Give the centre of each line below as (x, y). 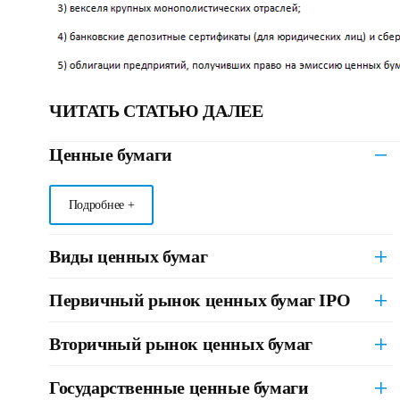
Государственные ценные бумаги (179, 387)
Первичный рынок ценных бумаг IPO (200, 300)
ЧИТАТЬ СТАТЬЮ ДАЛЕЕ (156, 111)
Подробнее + (101, 204)
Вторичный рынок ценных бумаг (181, 344)
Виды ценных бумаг (129, 256)
